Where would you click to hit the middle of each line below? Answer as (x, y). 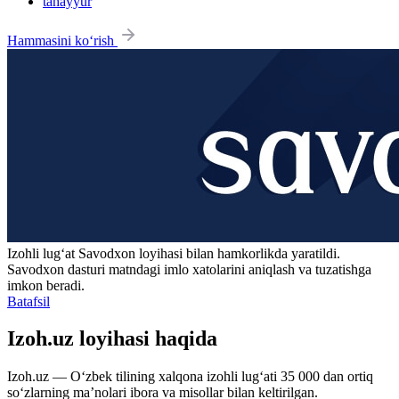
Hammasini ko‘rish (62, 40)
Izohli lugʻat (43, 253)
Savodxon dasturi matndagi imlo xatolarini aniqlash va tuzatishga (189, 269)
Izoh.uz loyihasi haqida (112, 339)
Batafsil (28, 301)
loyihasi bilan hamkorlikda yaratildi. (238, 253)
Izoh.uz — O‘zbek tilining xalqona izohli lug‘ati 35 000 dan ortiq (190, 377)
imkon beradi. (46, 285)
